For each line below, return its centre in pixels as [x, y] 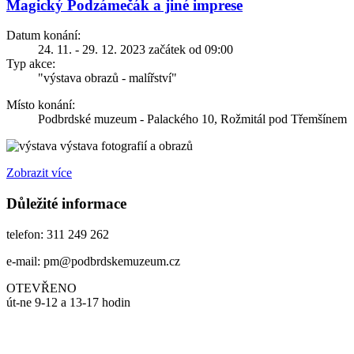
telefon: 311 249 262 [58, 234]
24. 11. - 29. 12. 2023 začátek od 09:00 [136, 50]
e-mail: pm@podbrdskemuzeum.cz [93, 261]
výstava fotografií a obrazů [125, 146]
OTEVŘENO [43, 288]
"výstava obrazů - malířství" [107, 78]
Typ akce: [31, 64]
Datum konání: [43, 36]
